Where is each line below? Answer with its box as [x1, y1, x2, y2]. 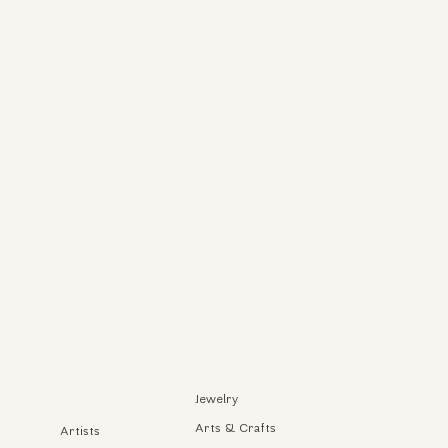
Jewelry [194, 393, 238, 406]
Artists [60, 425, 101, 438]
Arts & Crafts [194, 423, 276, 436]
